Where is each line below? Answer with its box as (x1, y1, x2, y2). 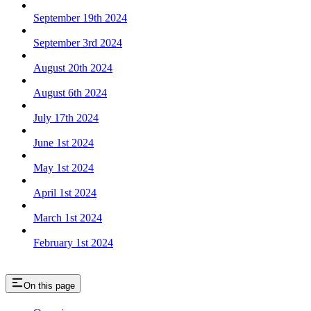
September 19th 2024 (33, 11, 127, 24)
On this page (24, 280, 75, 291)
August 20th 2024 (33, 61, 112, 74)
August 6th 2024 (33, 86, 107, 99)
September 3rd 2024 (33, 36, 122, 49)
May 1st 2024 (33, 161, 94, 174)
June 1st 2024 (33, 136, 94, 149)
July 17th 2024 (33, 111, 99, 124)
